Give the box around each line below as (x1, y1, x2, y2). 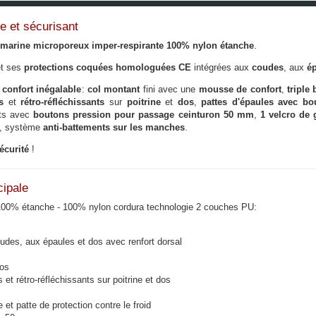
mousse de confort (195, 84, 281, 95)
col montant (87, 84, 140, 95)
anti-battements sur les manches (40, 122, 185, 133)
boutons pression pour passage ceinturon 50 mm (30, 109, 254, 120)
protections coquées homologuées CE (21, 62, 191, 73)
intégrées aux (191, 62, 252, 73)
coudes (252, 62, 284, 73)
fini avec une (140, 84, 196, 95)
